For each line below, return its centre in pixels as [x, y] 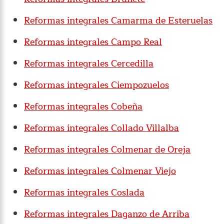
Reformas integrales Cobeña [83, 107]
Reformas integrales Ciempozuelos [96, 85]
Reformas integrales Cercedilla [89, 64]
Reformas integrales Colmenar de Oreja [107, 150]
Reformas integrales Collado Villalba [101, 128]
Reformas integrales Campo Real [93, 42]
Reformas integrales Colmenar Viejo [100, 171]
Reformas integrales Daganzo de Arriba [107, 214]
